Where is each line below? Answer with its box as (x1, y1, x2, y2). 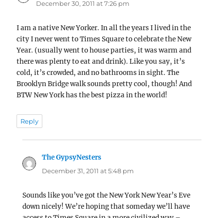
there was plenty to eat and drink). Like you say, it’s (17, 57, 185, 66)
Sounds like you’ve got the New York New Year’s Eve (22, 191, 191, 200)
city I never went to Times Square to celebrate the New (17, 35, 192, 44)
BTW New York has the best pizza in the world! (17, 91, 168, 100)
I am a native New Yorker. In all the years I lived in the (17, 24, 191, 33)
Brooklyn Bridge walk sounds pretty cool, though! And (17, 80, 192, 89)
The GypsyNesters (42, 153, 102, 162)
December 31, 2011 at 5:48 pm (42, 166, 134, 175)
